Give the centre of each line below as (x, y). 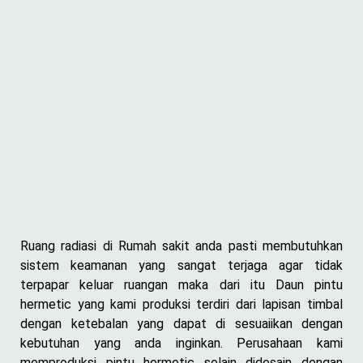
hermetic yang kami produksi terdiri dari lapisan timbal (181, 304)
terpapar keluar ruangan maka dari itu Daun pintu (181, 284)
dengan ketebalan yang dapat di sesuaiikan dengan (181, 323)
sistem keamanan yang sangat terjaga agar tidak (181, 265)
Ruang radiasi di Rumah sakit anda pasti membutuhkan (181, 246)
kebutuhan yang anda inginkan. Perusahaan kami (181, 343)
